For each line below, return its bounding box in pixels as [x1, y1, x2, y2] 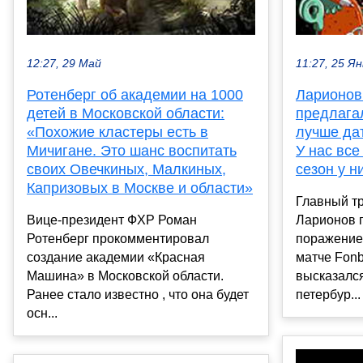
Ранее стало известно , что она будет [27, 288, 249, 302]
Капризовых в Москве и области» [27, 180, 253, 197]
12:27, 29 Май [27, 58, 101, 70]
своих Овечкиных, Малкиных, [27, 161, 226, 178]
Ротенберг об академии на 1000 [27, 87, 243, 104]
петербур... [296, 288, 361, 302]
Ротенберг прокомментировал [27, 232, 209, 246]
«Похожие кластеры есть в [27, 124, 208, 141]
